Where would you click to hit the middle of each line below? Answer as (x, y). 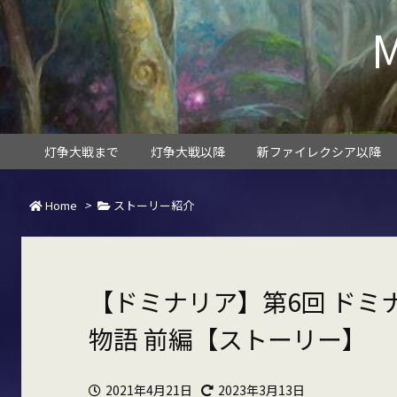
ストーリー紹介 (154, 205)
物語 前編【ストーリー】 (227, 339)
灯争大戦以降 (188, 152)
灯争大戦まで (82, 152)
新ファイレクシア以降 (319, 152)
